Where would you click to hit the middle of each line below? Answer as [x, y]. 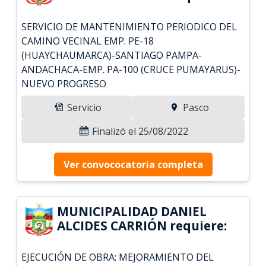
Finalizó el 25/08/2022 [139, 131]
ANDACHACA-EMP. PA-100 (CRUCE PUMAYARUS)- [131, 69]
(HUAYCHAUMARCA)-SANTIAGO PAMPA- [112, 55]
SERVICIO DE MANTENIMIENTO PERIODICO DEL [129, 26]
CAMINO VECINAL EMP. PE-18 [88, 41]
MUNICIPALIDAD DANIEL [132, 211]
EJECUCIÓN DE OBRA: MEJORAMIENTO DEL [118, 257]
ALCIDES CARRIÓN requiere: [142, 225]
